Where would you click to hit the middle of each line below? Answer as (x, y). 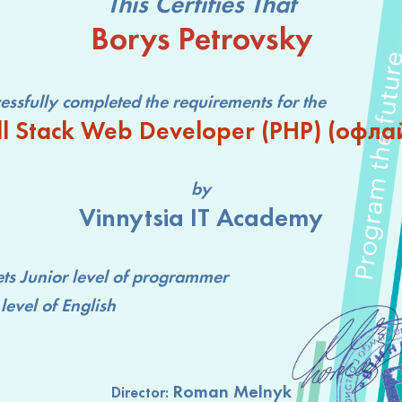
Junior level (64, 276)
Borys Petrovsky (201, 38)
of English (76, 305)
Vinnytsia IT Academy (201, 217)
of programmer (168, 276)
